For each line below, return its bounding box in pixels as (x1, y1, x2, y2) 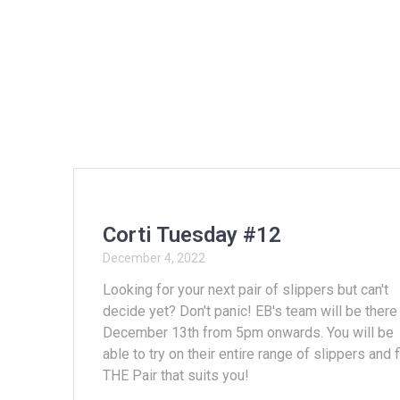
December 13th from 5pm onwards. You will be (103, 323, 395, 341)
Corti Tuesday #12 (103, 221, 282, 247)
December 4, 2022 (103, 250, 206, 265)
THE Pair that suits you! (103, 366, 250, 384)
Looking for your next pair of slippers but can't (103, 280, 389, 298)
